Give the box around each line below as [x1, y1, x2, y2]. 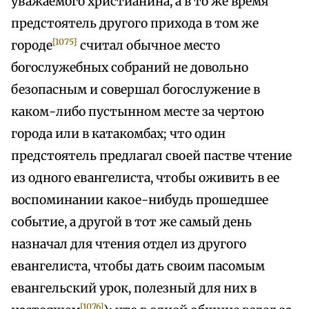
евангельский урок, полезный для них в [11, 281, 257, 297]
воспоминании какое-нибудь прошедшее [11, 192, 268, 208]
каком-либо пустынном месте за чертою [11, 104, 264, 120]
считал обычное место [77, 38, 221, 54]
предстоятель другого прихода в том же [11, 16, 259, 32]
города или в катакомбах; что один [11, 126, 226, 142]
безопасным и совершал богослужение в [11, 82, 260, 98]
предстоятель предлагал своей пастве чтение [11, 148, 292, 164]
